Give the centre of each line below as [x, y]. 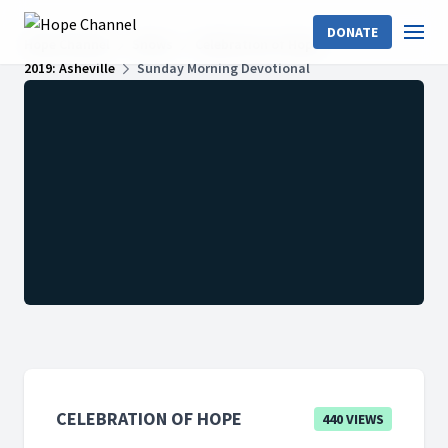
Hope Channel [67, 44]
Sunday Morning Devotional [223, 68]
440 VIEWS [353, 419]
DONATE [352, 32]
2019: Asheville [69, 68]
